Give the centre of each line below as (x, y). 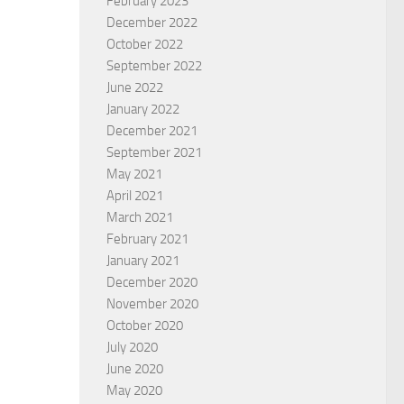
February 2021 (147, 239)
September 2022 (154, 65)
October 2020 (145, 325)
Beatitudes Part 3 (239, 181)
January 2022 (143, 109)
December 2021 (152, 130)
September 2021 (154, 152)
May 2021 (134, 174)
